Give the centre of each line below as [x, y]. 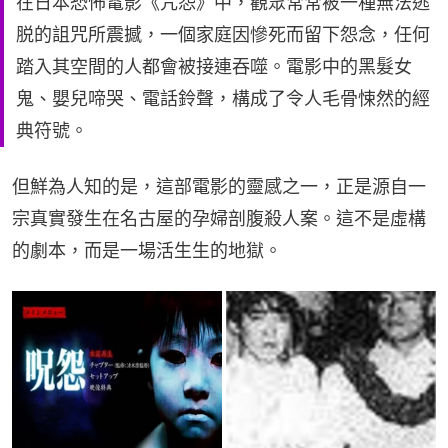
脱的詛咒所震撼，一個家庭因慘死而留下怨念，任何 [223, 35]
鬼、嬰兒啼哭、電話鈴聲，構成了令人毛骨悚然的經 [223, 99]
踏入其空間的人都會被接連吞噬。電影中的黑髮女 [214, 67]
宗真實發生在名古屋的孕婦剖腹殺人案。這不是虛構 [219, 219]
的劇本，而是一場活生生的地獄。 [147, 251]
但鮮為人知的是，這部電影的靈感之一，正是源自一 [219, 187]
